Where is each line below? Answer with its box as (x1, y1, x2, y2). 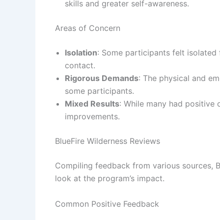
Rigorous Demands (65, 73, 138, 83)
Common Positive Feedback (55, 198, 159, 209)
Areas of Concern (55, 23, 120, 33)
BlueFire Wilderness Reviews (55, 136, 160, 146)
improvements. (65, 111, 120, 121)
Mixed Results (65, 98, 119, 109)
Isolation (65, 47, 97, 57)
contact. (65, 60, 95, 70)
